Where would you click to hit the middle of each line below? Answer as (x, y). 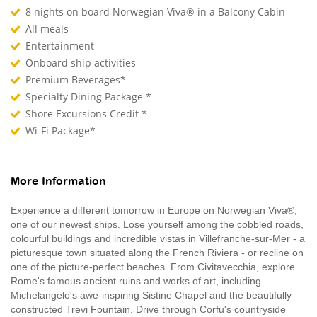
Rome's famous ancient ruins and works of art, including (136, 281)
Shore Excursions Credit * (88, 113)
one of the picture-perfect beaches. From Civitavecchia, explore (153, 266)
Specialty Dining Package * (90, 96)
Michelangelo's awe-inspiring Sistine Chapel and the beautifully (151, 295)
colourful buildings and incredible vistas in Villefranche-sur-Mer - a (158, 238)
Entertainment (61, 45)
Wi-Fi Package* (60, 130)
